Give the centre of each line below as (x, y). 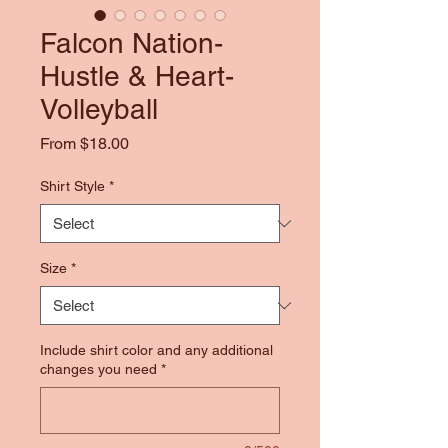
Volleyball (99, 109)
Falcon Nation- (131, 43)
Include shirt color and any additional (156, 350)
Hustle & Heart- (137, 76)
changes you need (98, 369)
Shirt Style (72, 186)
